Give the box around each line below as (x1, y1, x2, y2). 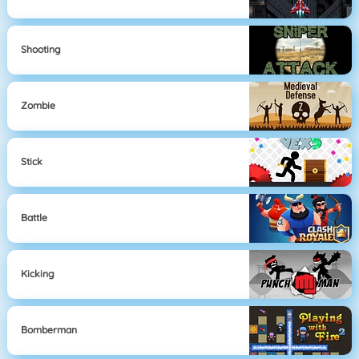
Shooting (21, 43, 62, 56)
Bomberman (21, 324, 78, 337)
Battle (21, 212, 48, 224)
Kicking (21, 268, 55, 280)
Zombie (21, 99, 56, 112)
